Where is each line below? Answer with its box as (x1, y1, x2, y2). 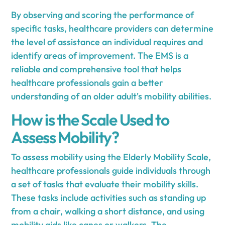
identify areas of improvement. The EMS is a (11, 49, 189, 61)
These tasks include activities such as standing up (11, 191, 206, 203)
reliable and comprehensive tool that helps (11, 63, 182, 75)
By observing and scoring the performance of (11, 9, 194, 21)
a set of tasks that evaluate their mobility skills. (11, 178, 199, 190)
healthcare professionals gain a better (11, 76, 164, 88)
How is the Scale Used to (11, 109, 169, 130)
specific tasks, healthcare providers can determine (11, 22, 214, 34)
